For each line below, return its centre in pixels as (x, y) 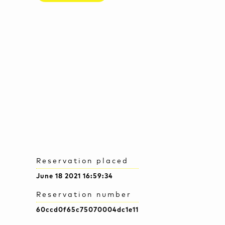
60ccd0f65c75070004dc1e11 (87, 210)
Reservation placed (82, 161)
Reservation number (84, 195)
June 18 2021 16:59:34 (75, 177)
